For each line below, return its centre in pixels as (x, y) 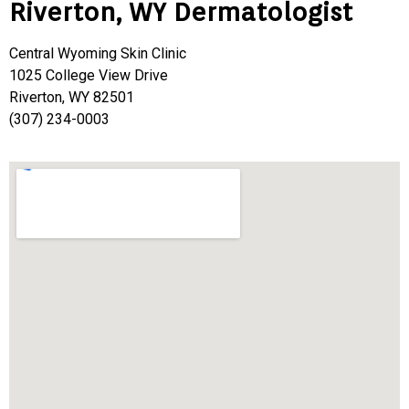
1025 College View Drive (89, 76)
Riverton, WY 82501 (72, 98)
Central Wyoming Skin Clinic (98, 54)
